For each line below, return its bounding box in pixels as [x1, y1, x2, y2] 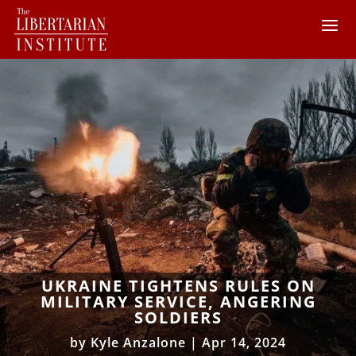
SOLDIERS [133, 306, 222, 328]
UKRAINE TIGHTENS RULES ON [41, 274, 315, 296]
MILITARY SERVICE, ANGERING [40, 290, 316, 312]
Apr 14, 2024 [202, 333, 286, 351]
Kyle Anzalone [91, 333, 186, 351]
